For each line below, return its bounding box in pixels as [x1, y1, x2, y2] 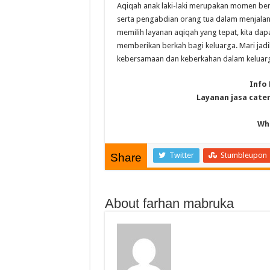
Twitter [169, 151, 194, 160]
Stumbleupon [220, 151, 267, 160]
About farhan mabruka [104, 196, 234, 211]
